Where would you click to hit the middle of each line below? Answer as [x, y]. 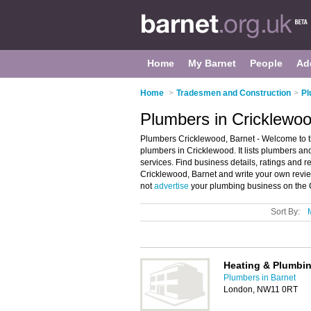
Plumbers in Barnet [260, 278]
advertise [171, 186]
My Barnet [212, 63]
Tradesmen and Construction [234, 93]
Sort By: [285, 212]
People [266, 63]
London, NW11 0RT [261, 289]
